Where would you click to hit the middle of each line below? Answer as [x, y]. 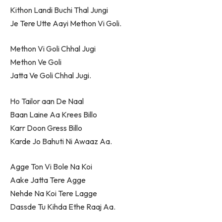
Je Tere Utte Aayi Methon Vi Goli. [66, 23]
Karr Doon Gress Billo [46, 128]
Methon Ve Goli [36, 62]
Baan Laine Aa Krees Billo [54, 114]
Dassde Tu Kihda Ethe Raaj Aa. [63, 207]
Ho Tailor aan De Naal [47, 101]
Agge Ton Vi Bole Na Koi [51, 167]
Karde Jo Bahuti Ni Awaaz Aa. [61, 141]
